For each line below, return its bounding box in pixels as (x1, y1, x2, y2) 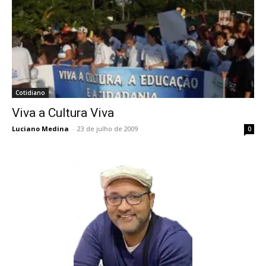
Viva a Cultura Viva (12, 106, 114, 121)
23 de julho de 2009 (77, 124, 138, 134)
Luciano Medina (12, 124, 69, 134)
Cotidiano (15, 88, 45, 97)
